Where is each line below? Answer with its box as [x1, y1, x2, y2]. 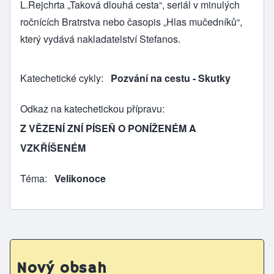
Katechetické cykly [20, 70, 101, 85]
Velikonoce [54, 171, 106, 185]
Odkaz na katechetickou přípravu [20, 101, 162, 116]
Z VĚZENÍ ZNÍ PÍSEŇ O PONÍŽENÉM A [20, 120, 196, 135]
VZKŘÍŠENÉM [20, 140, 86, 155]
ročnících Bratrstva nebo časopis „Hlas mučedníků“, [20, 14, 242, 29]
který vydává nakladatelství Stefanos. [20, 31, 180, 46]
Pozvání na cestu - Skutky [111, 70, 231, 85]
